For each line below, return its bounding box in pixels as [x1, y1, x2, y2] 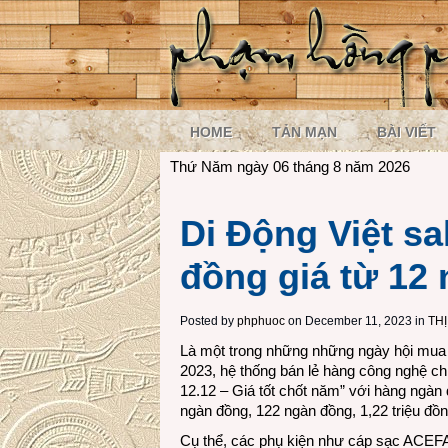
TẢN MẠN [272, 124, 337, 140]
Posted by [180, 314, 237, 328]
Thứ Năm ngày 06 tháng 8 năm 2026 [170, 158, 410, 175]
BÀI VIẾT [377, 124, 436, 140]
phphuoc [237, 314, 285, 328]
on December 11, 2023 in [285, 314, 425, 328]
